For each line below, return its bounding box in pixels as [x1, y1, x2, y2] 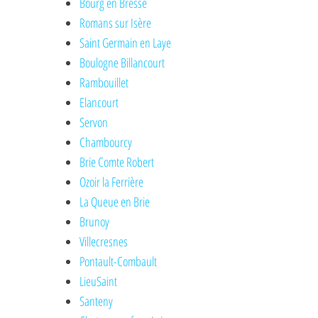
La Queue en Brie [79, 193, 150, 211]
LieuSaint [79, 273, 118, 290]
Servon [79, 114, 109, 131]
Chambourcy [79, 133, 133, 151]
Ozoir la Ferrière [79, 173, 144, 191]
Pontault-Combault [79, 253, 158, 270]
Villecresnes [79, 233, 128, 251]
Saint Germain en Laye [79, 34, 172, 52]
